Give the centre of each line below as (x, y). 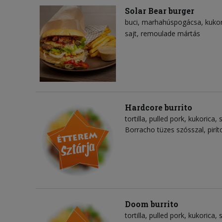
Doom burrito (152, 204)
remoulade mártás (170, 34)
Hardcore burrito (159, 108)
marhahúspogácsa (171, 22)
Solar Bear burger (160, 11)
